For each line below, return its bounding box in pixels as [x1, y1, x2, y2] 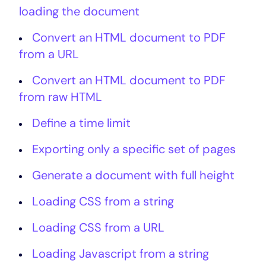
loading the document [19, 4, 140, 19]
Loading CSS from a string [32, 194, 174, 209]
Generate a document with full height [32, 167, 235, 183]
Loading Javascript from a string [32, 246, 209, 261]
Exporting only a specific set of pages [32, 141, 236, 157]
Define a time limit [32, 115, 131, 131]
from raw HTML [19, 89, 102, 104]
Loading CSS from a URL [32, 220, 164, 235]
